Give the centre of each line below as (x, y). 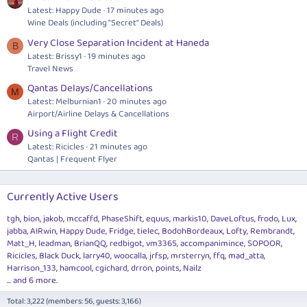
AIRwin (43, 232)
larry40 (97, 256)
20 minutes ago (137, 102)
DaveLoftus (232, 219)
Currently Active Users (63, 197)
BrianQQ (90, 244)
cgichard (111, 269)
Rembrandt (272, 232)
